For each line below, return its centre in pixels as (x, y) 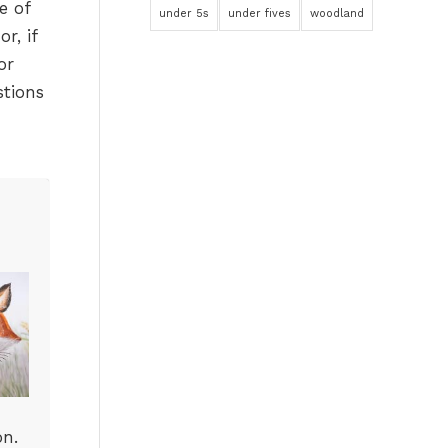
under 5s (184, 13)
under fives (260, 13)
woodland (337, 13)
